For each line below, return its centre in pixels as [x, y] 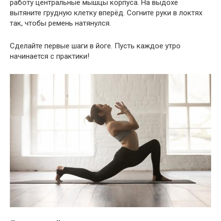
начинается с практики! [50, 56]
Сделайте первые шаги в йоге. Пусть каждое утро [95, 46]
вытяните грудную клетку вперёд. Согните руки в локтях [106, 13]
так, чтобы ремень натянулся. [60, 23]
